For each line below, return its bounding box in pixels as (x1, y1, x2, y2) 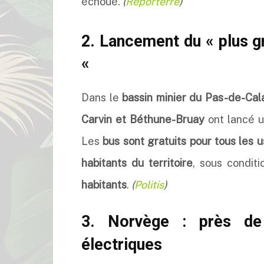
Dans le (81, 91, 122, 104)
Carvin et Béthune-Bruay (81, 113, 204, 126)
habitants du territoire (81, 157, 193, 169)
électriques (81, 235, 162, 254)
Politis (134, 179, 164, 191)
